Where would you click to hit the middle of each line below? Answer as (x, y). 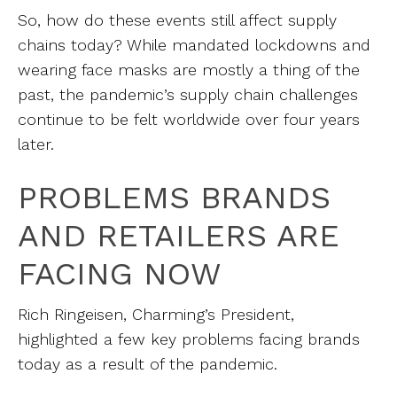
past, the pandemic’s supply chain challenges (188, 94)
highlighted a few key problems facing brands (189, 339)
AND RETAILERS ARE (179, 236)
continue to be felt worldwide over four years (189, 119)
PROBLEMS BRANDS (174, 198)
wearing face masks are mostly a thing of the (189, 70)
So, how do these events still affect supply (177, 20)
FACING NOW (120, 274)
